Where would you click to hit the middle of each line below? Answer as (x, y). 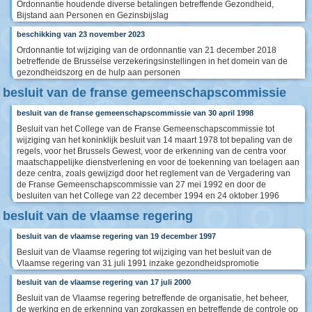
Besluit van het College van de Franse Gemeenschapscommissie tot (146, 129)
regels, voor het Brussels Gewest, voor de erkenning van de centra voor (151, 151)
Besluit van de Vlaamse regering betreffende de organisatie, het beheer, (153, 298)
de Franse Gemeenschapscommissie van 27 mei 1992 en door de (141, 185)
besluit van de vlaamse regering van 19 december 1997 (116, 236)
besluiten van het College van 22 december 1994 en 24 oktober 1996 (148, 196)
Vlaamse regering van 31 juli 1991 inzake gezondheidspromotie (138, 264)
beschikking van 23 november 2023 (81, 34)
